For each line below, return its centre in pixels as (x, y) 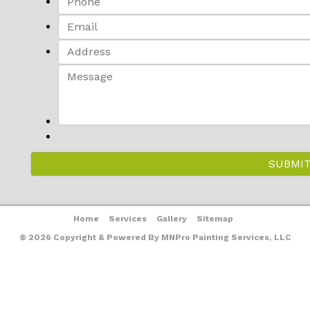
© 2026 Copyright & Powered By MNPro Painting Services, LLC (155, 237)
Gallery (172, 218)
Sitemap (215, 218)
